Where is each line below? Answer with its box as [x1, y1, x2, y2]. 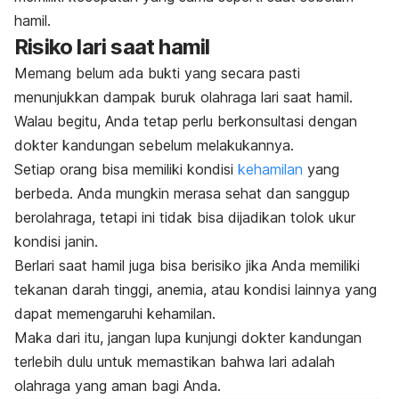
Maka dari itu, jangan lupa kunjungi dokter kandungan [14, 329, 362, 347]
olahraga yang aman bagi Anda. [14, 377, 221, 395]
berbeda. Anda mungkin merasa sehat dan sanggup [14, 184, 350, 203]
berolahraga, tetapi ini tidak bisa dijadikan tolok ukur [14, 208, 355, 227]
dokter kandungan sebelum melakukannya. [14, 136, 294, 155]
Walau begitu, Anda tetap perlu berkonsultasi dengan [14, 112, 357, 131]
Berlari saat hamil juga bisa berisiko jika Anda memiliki [14, 256, 360, 275]
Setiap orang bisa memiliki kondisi [14, 160, 238, 179]
